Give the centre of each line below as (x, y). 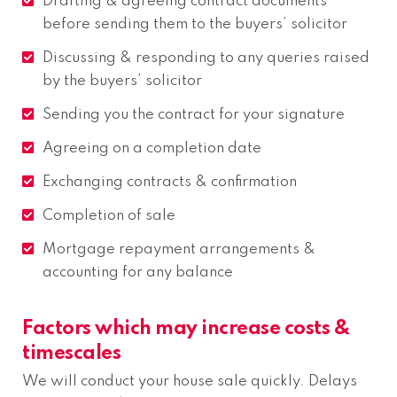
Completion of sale (109, 216)
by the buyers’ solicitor (124, 82)
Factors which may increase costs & (186, 328)
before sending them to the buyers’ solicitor (195, 25)
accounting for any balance (138, 273)
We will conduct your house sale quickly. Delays (190, 381)
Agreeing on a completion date (152, 149)
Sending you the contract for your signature (194, 115)
